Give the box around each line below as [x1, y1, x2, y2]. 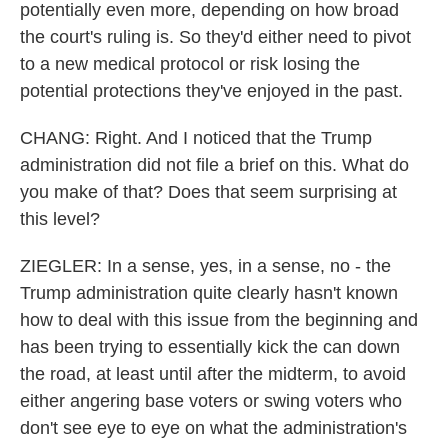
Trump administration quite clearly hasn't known [20, 283, 398, 303]
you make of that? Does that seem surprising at [20, 182, 397, 202]
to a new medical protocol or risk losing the [20, 54, 360, 74]
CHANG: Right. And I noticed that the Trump [20, 128, 372, 148]
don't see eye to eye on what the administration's [20, 418, 407, 438]
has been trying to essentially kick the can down [20, 337, 400, 357]
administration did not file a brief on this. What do [20, 155, 409, 175]
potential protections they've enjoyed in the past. [20, 81, 403, 101]
